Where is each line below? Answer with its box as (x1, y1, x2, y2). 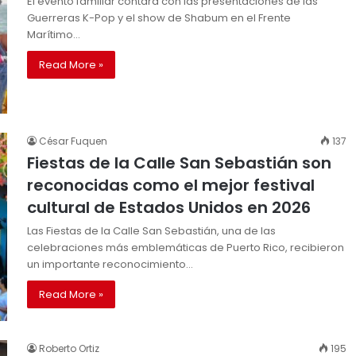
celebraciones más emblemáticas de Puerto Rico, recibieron (27, 240, 344, 256)
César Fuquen (39, 134, 107, 149)
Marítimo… (27, 27, 80, 43)
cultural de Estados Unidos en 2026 (27, 196, 311, 219)
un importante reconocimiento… (27, 257, 193, 273)
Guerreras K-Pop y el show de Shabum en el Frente (27, 10, 291, 26)
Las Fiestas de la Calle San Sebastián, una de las (27, 223, 276, 239)
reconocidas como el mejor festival (27, 174, 315, 197)
